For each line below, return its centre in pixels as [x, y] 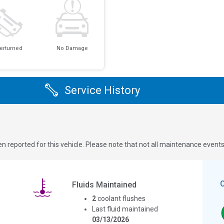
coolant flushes [121, 198]
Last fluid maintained [125, 209]
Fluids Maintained [104, 184]
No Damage [72, 48]
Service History [102, 90]
